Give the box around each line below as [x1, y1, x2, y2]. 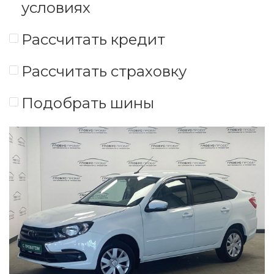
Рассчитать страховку [21, 62, 187, 80]
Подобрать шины [21, 94, 154, 112]
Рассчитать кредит [21, 30, 165, 48]
